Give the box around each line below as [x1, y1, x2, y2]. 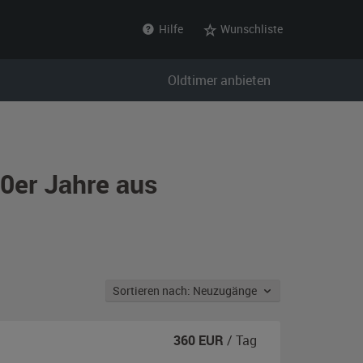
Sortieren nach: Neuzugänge [193, 283, 262, 298]
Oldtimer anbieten [168, 71, 271, 89]
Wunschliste [218, 21, 283, 36]
